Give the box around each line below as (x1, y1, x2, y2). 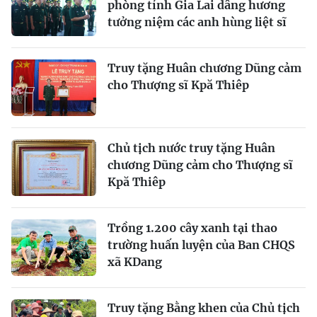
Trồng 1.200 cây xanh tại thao (108, 220, 277, 235)
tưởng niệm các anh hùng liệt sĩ (108, 14, 287, 29)
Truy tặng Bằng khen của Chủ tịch (108, 300, 300, 315)
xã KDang (108, 254, 162, 269)
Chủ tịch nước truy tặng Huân (108, 140, 275, 155)
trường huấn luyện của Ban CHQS (108, 237, 295, 252)
